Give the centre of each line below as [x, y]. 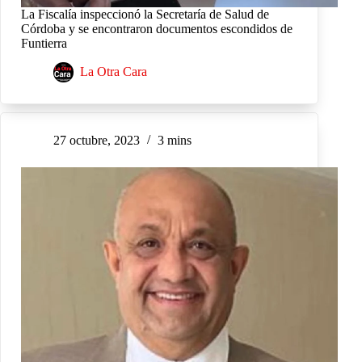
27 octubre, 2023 [97, 141]
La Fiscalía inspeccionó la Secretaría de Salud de [145, 15]
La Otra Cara [114, 72]
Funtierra [44, 44]
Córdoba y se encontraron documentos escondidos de [157, 29]
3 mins [175, 141]
